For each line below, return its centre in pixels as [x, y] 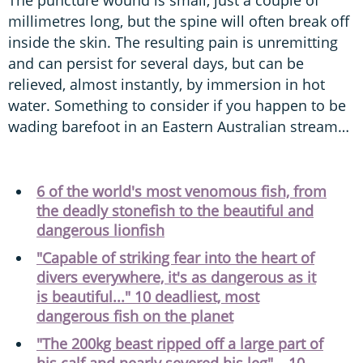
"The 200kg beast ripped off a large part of [180, 343]
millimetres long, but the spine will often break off [179, 21]
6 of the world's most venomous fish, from [181, 191]
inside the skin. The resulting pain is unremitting [173, 42]
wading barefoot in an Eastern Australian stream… [179, 126]
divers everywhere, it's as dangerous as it [176, 277]
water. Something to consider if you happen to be [177, 105]
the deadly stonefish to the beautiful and [175, 210]
